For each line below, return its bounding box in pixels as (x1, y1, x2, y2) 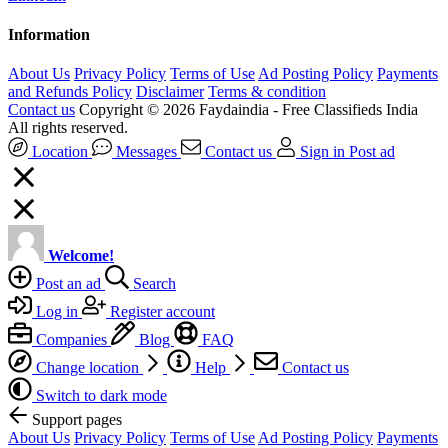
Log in (32, 303, 82, 321)
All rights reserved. (8, 119, 128, 137)
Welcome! (48, 247, 114, 265)
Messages (116, 143, 177, 161)
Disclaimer (136, 83, 204, 101)
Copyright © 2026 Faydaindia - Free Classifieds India (79, 101, 418, 119)
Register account (106, 303, 215, 321)
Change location (32, 359, 143, 377)
